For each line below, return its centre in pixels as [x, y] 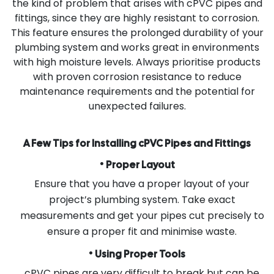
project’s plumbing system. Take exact [142, 199]
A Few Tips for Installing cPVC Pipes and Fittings [137, 143]
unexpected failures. [137, 106]
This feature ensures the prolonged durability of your [137, 32]
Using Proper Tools [140, 254]
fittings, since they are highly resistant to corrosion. [137, 18]
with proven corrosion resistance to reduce [137, 76]
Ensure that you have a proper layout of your [142, 183]
